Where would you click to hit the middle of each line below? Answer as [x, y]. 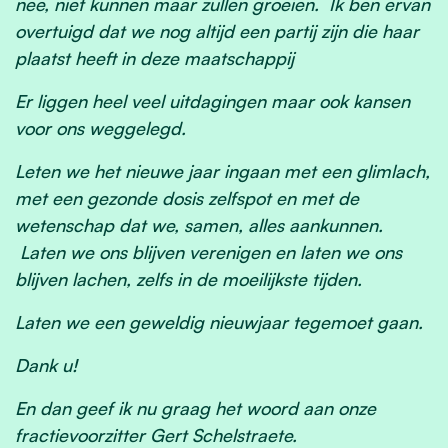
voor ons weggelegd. [105, 128]
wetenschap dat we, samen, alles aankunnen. [199, 225]
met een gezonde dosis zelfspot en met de [187, 198]
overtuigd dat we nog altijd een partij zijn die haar [217, 31]
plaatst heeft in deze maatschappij [154, 58]
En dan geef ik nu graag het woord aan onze [195, 408]
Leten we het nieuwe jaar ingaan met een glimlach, [222, 171]
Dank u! [46, 365]
